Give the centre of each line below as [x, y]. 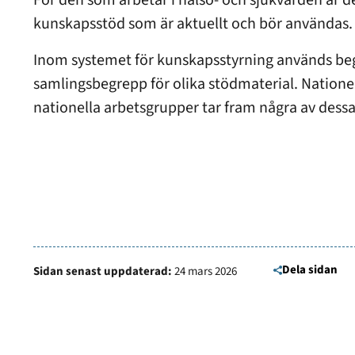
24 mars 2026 [206, 271]
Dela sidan [310, 270]
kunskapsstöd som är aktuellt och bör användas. [193, 24]
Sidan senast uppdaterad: [103, 271]
